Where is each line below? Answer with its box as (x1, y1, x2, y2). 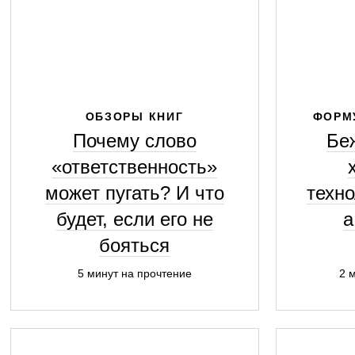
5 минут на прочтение (77, 267, 192, 280)
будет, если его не (55, 208, 213, 230)
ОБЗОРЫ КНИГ (85, 110, 184, 123)
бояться (99, 235, 170, 256)
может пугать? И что (44, 182, 224, 204)
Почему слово (72, 130, 197, 151)
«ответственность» (52, 156, 217, 177)
